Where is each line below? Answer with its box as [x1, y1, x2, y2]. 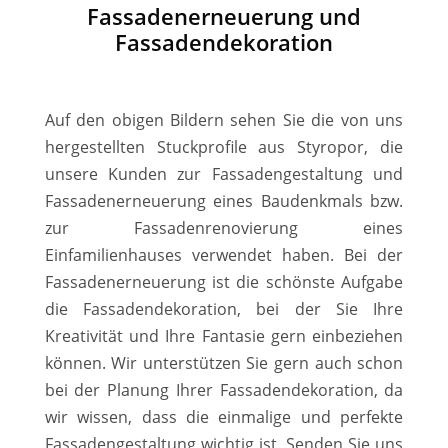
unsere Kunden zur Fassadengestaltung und [44, 162, 404, 185]
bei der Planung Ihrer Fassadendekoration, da [44, 378, 404, 401]
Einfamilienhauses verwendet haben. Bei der [44, 243, 404, 266]
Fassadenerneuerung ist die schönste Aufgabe [44, 270, 404, 293]
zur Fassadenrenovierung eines [44, 216, 404, 239]
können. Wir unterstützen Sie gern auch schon [44, 351, 404, 374]
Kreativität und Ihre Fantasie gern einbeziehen [44, 324, 404, 347]
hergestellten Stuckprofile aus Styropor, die [44, 135, 404, 158]
